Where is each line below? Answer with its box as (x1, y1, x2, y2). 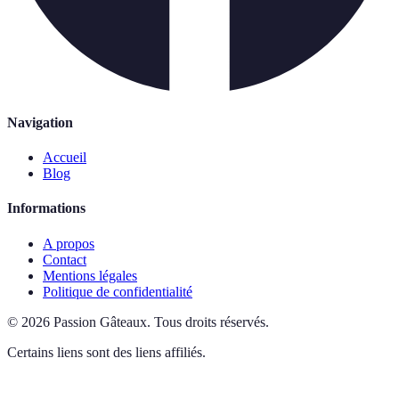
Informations (7, 200, 85, 216)
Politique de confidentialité (43, 283, 192, 299)
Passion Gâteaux (53, 313, 147, 330)
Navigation (7, 114, 73, 130)
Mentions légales (43, 267, 137, 283)
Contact (43, 251, 86, 267)
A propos (43, 235, 94, 251)
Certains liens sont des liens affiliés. (7, 344, 206, 360)
